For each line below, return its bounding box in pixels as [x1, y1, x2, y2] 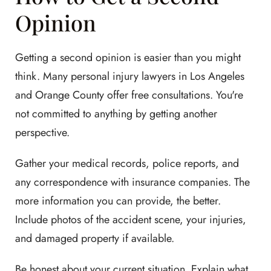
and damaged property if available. [15, 230, 174, 246]
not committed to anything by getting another [15, 105, 217, 122]
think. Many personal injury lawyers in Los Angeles [15, 68, 244, 84]
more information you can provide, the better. [15, 192, 221, 209]
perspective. [15, 124, 70, 140]
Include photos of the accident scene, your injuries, [15, 211, 246, 227]
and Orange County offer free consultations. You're [15, 87, 243, 103]
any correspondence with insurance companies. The [15, 174, 250, 190]
